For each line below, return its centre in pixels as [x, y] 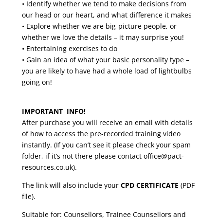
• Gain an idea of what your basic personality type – [105, 60]
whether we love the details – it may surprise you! [103, 37]
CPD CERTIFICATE [149, 185]
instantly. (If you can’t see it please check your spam [106, 145]
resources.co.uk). [49, 167]
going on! [37, 82]
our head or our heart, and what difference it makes [107, 15]
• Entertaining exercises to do [69, 49]
